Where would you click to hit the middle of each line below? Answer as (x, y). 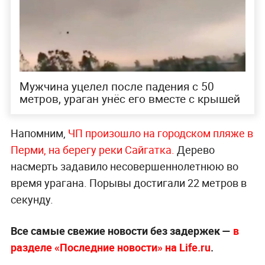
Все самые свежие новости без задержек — (122, 231)
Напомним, (39, 133)
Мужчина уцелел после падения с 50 (117, 87)
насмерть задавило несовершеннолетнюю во (124, 167)
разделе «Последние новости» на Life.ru (110, 248)
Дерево (195, 150)
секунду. (32, 200)
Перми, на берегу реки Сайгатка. (93, 150)
